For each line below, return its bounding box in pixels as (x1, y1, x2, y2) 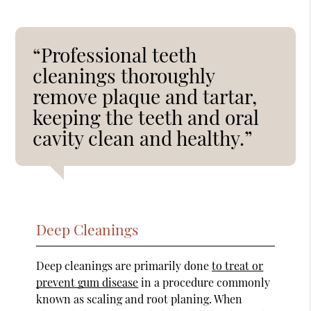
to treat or (212, 258, 264, 273)
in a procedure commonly (138, 274, 271, 289)
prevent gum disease (36, 274, 139, 289)
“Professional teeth (33, 41, 197, 67)
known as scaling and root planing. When (36, 291, 243, 306)
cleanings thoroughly (33, 62, 215, 88)
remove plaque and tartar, (33, 83, 258, 109)
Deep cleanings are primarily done (36, 258, 212, 273)
